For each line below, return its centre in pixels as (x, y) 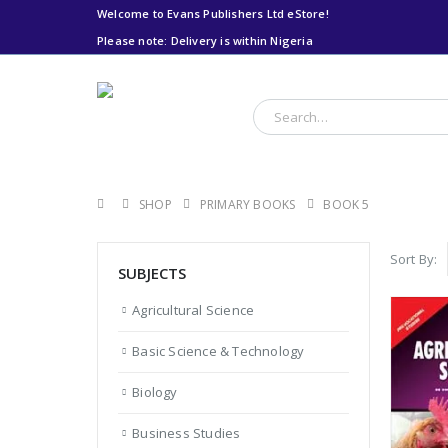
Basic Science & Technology (218, 351)
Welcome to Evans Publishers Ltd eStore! (213, 13)
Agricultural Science (193, 310)
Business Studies (186, 433)
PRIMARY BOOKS (247, 204)
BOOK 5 (346, 204)
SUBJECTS (152, 273)
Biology (155, 392)
